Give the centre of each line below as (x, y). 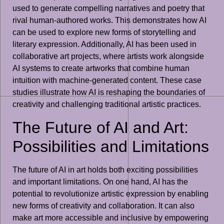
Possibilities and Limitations (111, 146)
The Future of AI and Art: (100, 127)
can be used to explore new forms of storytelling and (104, 32)
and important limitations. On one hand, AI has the (100, 181)
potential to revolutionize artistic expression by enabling (110, 193)
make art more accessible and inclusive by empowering (110, 217)
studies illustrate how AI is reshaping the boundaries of (109, 92)
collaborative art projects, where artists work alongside (108, 56)
